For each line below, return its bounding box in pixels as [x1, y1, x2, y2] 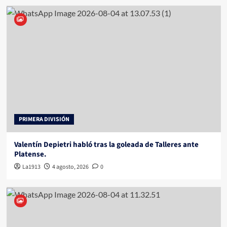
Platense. [14, 148, 47, 160]
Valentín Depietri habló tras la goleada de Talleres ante [14, 139, 199, 150]
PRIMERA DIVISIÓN [18, 115, 69, 124]
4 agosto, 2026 [52, 162, 89, 171]
